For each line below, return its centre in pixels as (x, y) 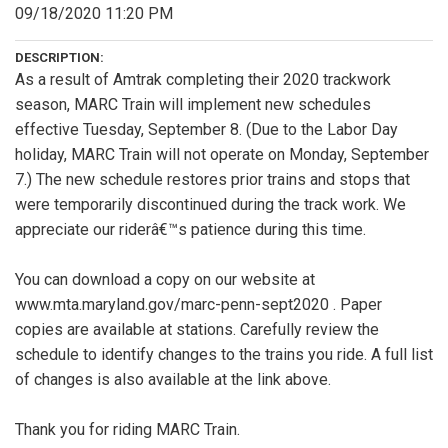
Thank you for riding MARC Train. (127, 430)
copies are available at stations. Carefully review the (197, 330)
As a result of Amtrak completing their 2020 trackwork (203, 80)
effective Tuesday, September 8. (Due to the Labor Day (206, 130)
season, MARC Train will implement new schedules (193, 105)
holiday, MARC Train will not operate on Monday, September (222, 155)
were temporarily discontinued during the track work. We (210, 205)
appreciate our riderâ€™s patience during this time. (190, 230)
